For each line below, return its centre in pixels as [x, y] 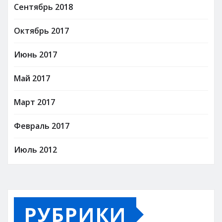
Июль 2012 [35, 149]
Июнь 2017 [35, 54]
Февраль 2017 [42, 126]
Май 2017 [32, 78]
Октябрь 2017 [41, 30]
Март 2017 [34, 102]
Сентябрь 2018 [43, 7]
